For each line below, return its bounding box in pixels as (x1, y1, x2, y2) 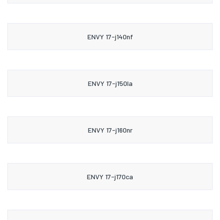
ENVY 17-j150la (87, 79, 133, 87)
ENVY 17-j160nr (87, 125, 133, 134)
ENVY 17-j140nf (87, 32, 133, 41)
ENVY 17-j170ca (87, 172, 133, 181)
